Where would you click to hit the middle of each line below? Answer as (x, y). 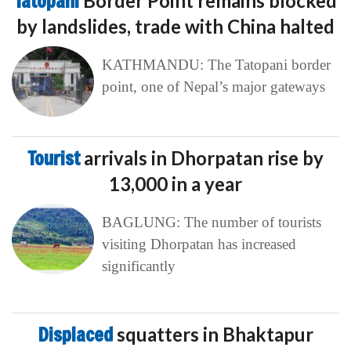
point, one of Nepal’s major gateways (213, 87)
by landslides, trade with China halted (175, 27)
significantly (138, 266)
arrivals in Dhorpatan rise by (204, 158)
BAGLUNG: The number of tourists (211, 223)
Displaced (77, 335)
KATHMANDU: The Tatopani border (216, 65)
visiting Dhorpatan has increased (199, 244)
